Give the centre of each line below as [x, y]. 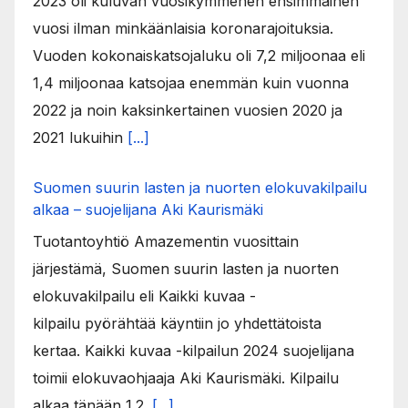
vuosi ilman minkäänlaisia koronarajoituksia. [183, 28]
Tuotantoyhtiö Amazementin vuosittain [166, 241]
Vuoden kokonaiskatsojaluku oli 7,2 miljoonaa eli [199, 55]
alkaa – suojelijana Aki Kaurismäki [148, 209]
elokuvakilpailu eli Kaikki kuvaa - [144, 296]
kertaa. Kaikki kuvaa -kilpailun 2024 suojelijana [194, 350]
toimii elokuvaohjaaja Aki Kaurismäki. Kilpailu [186, 377]
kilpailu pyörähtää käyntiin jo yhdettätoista [177, 323]
